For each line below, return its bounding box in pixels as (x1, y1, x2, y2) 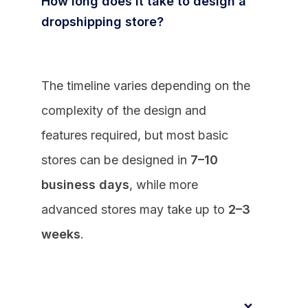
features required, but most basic (41, 127, 228, 142)
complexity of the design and (41, 102, 206, 118)
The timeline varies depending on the (41, 78, 250, 93)
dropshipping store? (41, 14, 164, 29)
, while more (129, 177, 198, 192)
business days (41, 177, 129, 192)
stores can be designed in (41, 152, 190, 167)
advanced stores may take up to (41, 201, 228, 217)
